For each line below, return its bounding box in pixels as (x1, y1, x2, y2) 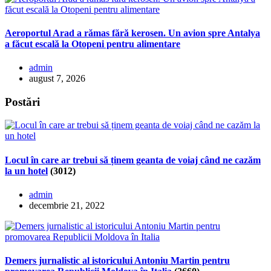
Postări (5, 95, 40, 108)
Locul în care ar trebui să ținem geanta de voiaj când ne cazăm (5, 154, 261, 165)
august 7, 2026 (29, 73, 85, 84)
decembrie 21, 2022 (29, 200, 105, 211)
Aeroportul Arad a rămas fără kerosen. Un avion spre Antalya (5, 27, 260, 38)
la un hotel (5, 165, 48, 176)
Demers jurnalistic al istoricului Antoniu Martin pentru (5, 255, 230, 266)
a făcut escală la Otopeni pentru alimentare (5, 38, 180, 49)
